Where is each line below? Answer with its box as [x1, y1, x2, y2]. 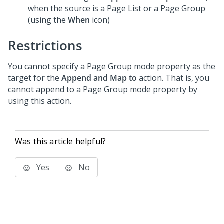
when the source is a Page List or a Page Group [28, 3, 205, 14]
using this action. [8, 95, 71, 106]
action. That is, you [137, 72, 209, 83]
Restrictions [8, 36, 82, 54]
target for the [8, 72, 61, 83]
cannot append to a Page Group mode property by [8, 84, 197, 95]
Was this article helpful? [15, 136, 106, 147]
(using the [28, 14, 68, 25]
